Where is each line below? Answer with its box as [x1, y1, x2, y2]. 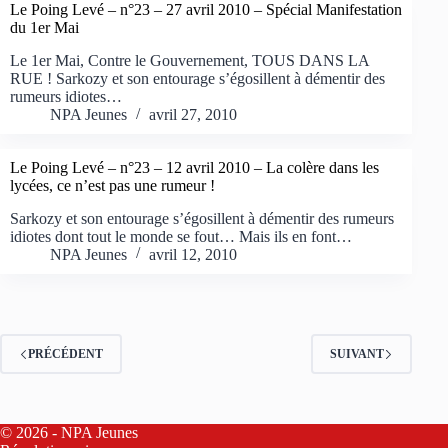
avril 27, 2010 [149, 106, 237, 124]
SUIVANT [330, 346, 385, 361]
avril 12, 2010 [149, 246, 237, 264]
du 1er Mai [10, 19, 79, 37]
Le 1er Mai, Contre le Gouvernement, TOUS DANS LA [10, 52, 369, 70]
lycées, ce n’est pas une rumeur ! [10, 177, 215, 195]
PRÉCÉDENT [28, 346, 103, 361]
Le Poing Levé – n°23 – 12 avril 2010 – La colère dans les [10, 159, 379, 177]
